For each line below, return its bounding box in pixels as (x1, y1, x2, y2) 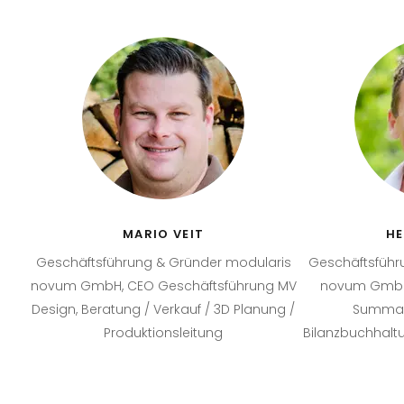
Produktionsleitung (104, 324, 224, 342)
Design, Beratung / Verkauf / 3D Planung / (32, 300, 296, 318)
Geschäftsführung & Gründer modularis (35, 253, 291, 271)
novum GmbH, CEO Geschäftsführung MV (30, 277, 297, 295)
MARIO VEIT (123, 225, 205, 243)
